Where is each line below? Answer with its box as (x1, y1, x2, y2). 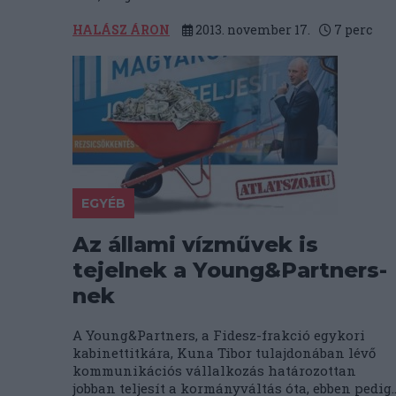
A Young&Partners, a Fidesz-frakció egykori (72, 326, 365, 344)
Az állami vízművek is (72, 232, 318, 257)
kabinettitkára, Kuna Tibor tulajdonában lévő (72, 344, 376, 362)
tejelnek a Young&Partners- (72, 257, 387, 283)
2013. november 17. (193, 21, 310, 38)
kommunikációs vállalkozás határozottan (72, 362, 356, 379)
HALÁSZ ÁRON (72, 21, 170, 38)
